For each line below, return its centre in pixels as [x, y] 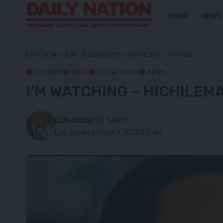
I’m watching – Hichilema [161, 54]
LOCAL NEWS [119, 72]
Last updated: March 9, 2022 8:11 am [108, 132]
